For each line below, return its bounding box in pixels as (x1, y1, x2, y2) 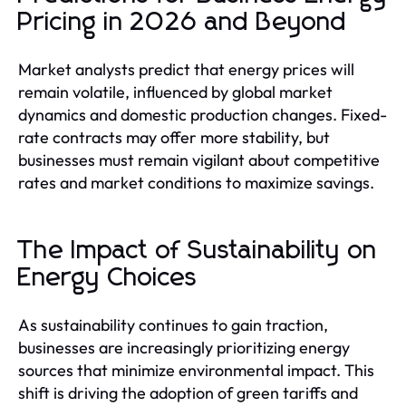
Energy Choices (18, 265, 198, 291)
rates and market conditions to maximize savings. (18, 171, 374, 193)
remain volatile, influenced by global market (18, 81, 333, 102)
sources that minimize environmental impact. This (18, 359, 374, 381)
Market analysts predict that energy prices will (18, 58, 354, 80)
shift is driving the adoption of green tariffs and (18, 382, 358, 403)
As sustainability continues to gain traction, (18, 314, 328, 335)
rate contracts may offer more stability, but (18, 126, 330, 148)
